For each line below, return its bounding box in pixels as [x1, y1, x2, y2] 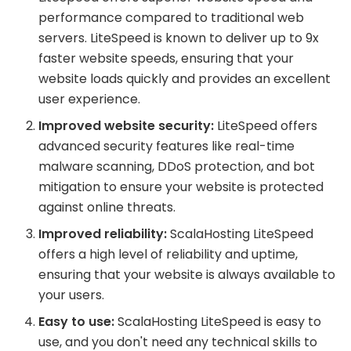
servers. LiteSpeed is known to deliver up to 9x [38, 29, 320, 48]
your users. [38, 286, 105, 305]
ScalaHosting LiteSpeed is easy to [114, 313, 322, 331]
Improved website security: [38, 117, 215, 136]
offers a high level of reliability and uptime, [38, 245, 299, 264]
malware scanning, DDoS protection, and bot [38, 157, 316, 176]
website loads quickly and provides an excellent [38, 70, 331, 89]
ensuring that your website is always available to [38, 266, 336, 284]
